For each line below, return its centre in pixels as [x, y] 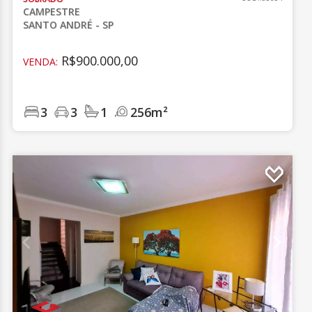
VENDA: [41, 62]
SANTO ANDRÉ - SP [69, 25]
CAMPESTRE [52, 11]
